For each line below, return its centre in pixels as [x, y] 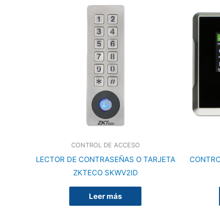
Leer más [105, 196]
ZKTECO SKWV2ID [105, 172]
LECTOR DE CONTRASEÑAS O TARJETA [105, 159]
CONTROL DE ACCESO [105, 145]
